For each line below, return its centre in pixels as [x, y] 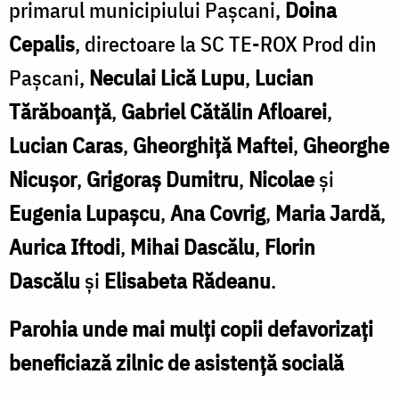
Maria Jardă [328, 212]
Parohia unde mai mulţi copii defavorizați [191, 328]
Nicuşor [43, 179]
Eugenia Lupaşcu [85, 212]
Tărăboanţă [60, 111]
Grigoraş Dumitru [163, 179]
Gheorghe [346, 145]
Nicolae [281, 179]
